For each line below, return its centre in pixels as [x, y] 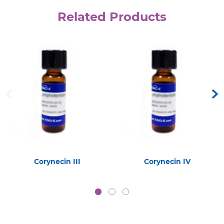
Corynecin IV [167, 162]
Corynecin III [57, 162]
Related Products [112, 16]
